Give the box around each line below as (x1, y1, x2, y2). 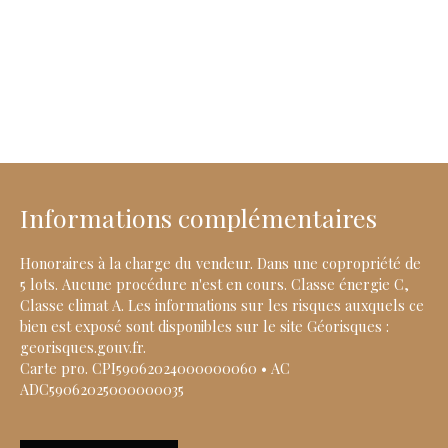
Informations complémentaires (20, 200, 377, 234)
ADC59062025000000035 (20, 378, 184, 399)
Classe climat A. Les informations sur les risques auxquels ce (20, 294, 424, 315)
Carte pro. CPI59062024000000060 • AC (20, 357, 290, 378)
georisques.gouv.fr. (20, 336, 146, 357)
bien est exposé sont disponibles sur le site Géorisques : (20, 315, 389, 336)
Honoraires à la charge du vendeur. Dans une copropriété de (20, 252, 421, 273)
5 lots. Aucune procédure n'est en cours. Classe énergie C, (20, 273, 409, 294)
